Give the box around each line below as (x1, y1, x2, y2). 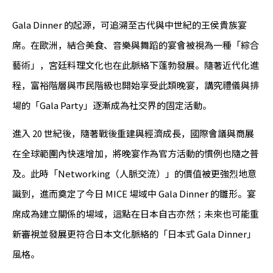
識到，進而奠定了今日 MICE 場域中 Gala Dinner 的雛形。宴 (12, 187, 256, 200)
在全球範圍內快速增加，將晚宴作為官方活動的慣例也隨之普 (12, 147, 259, 160)
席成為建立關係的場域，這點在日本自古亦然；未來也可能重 (12, 207, 259, 221)
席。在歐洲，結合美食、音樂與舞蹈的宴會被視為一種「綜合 (12, 38, 259, 52)
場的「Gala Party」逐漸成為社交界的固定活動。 (12, 99, 211, 112)
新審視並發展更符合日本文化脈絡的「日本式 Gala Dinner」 (12, 227, 256, 241)
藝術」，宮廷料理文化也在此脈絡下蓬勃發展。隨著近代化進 (12, 58, 259, 72)
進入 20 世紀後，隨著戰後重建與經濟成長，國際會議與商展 (12, 127, 254, 140)
